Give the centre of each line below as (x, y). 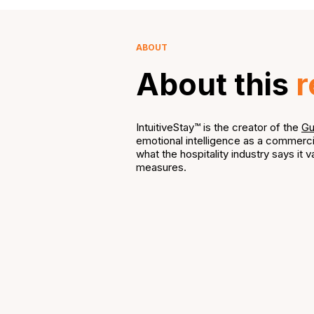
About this (216, 84)
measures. (161, 167)
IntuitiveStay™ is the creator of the (219, 127)
